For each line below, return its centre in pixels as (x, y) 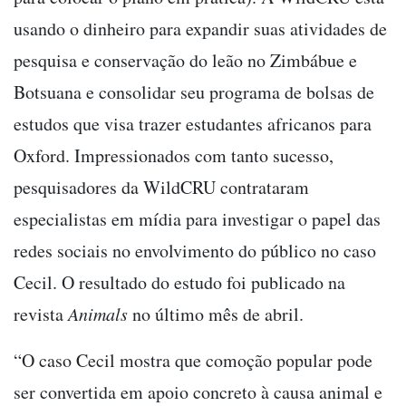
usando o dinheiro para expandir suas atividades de (200, 28)
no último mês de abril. (216, 314)
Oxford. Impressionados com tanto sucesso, (174, 155)
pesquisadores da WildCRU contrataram (161, 187)
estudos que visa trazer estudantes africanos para (193, 123)
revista (41, 314)
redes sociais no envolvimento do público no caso (195, 250)
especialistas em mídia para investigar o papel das (197, 218)
